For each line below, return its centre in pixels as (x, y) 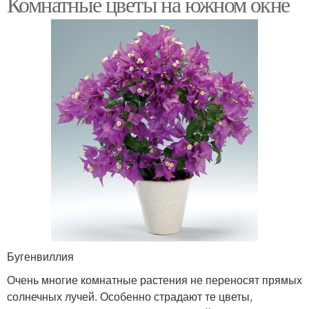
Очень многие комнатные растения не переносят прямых (154, 280)
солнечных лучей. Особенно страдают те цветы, (130, 297)
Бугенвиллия (40, 257)
